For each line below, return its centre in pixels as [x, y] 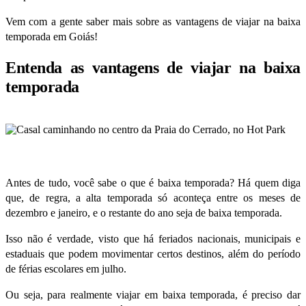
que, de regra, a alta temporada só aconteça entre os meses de [153, 197]
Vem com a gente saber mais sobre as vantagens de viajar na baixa [153, 21]
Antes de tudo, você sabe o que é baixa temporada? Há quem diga [153, 182]
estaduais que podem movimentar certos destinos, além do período [153, 253]
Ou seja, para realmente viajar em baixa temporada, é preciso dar [153, 294]
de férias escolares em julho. [66, 268]
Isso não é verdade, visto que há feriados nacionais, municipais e [153, 238]
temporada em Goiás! [52, 36]
